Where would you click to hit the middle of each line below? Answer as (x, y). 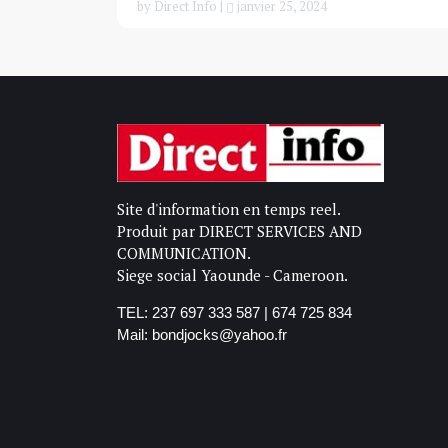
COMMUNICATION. (184, 252)
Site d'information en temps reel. (229, 208)
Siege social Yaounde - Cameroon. (232, 274)
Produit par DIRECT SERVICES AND (239, 230)
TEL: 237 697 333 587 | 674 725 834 (234, 312)
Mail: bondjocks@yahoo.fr (202, 334)
